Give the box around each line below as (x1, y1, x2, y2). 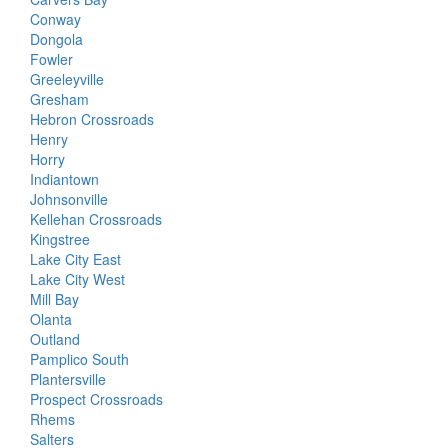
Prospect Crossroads (30, 389, 163, 409)
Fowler (30, 49, 73, 69)
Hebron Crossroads (30, 109, 154, 129)
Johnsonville (30, 189, 108, 209)
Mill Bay (30, 289, 79, 309)
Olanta (30, 309, 72, 329)
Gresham (30, 89, 89, 109)
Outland (30, 329, 80, 349)
